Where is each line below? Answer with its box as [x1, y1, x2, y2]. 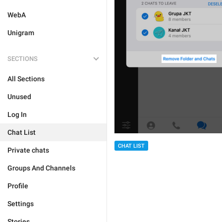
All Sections [7, 75, 45, 83]
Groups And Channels [7, 164, 75, 172]
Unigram [7, 29, 34, 37]
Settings [7, 200, 34, 208]
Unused [7, 93, 31, 101]
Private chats [7, 146, 49, 154]
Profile [7, 182, 28, 190]
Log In [7, 111, 27, 118]
